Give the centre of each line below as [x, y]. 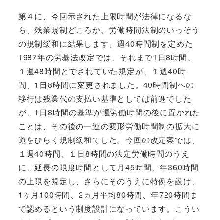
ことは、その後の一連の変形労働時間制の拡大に [109, 126]
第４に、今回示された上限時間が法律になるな [105, 16]
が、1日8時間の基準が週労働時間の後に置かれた [110, 112]
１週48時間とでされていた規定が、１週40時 [102, 71]
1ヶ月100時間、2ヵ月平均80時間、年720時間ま [108, 194]
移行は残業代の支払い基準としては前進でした [105, 98]
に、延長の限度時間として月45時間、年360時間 [108, 167]
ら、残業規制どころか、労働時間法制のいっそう [109, 29]
